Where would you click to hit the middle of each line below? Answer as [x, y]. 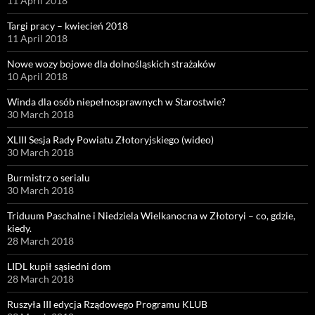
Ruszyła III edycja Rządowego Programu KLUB [107, 304]
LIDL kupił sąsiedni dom [59, 266]
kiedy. [19, 228]
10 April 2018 [37, 76]
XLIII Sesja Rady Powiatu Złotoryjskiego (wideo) [110, 139]
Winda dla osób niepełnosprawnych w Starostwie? [116, 101]
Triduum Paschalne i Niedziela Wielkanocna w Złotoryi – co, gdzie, [151, 215]
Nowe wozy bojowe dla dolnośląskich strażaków [111, 63]
